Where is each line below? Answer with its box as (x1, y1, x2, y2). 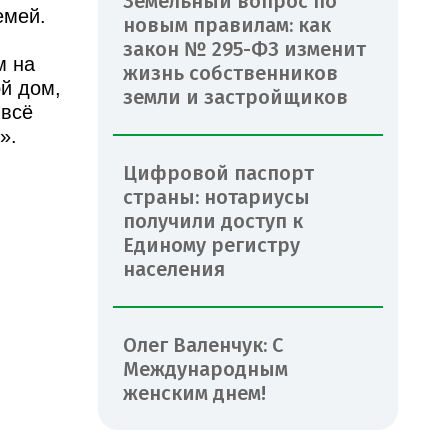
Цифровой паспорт (123, 160, 314, 185)
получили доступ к (123, 208, 303, 233)
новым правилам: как (123, 12, 331, 37)
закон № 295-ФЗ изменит (123, 36, 366, 61)
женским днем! (123, 380, 271, 405)
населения (123, 256, 225, 281)
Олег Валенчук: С (123, 332, 283, 357)
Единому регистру (123, 232, 300, 257)
